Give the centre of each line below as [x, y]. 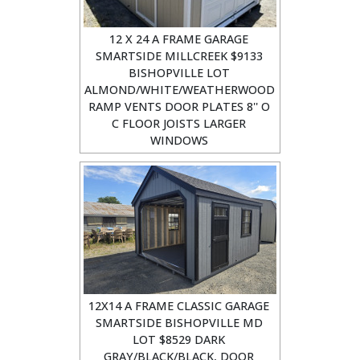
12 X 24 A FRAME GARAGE [179, 39]
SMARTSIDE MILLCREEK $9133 [179, 56]
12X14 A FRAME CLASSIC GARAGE [179, 306]
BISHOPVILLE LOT [179, 73]
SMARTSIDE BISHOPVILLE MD [179, 323]
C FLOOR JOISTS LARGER [179, 123]
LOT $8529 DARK [179, 340]
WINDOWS [179, 140]
